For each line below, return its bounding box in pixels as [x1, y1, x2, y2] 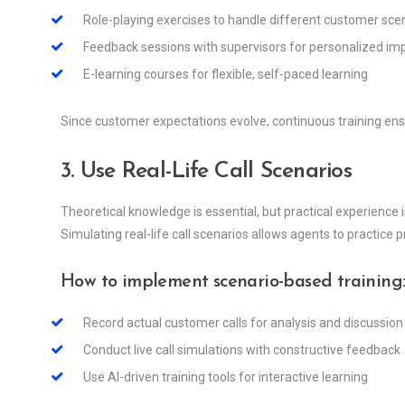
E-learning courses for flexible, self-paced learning [83, 67, 368, 82]
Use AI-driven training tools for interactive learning [83, 370, 368, 385]
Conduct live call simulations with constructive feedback [83, 343, 400, 358]
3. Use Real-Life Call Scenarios [61, 160, 352, 184]
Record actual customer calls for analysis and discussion [83, 316, 403, 331]
